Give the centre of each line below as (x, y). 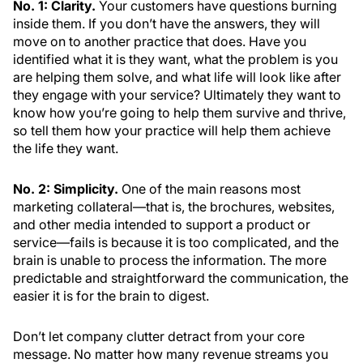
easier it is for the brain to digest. (111, 296)
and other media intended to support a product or (162, 224)
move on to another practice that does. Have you (160, 41)
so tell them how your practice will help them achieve (172, 130)
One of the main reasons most (209, 189)
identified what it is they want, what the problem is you (175, 59)
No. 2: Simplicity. (66, 189)
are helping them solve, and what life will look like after (177, 77)
